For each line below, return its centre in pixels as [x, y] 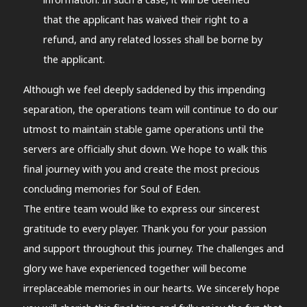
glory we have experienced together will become [135, 268]
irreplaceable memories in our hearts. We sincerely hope [151, 287]
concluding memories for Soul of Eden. [112, 188]
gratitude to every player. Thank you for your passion [145, 228]
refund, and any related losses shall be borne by [152, 39]
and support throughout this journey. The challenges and [153, 248]
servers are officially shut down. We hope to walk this [145, 148]
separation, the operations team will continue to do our [150, 109]
